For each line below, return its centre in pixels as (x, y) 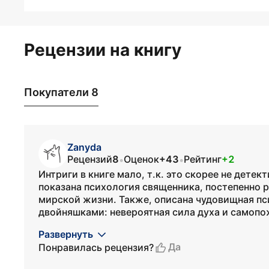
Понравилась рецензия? (96, 247)
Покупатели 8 (61, 92)
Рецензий (90, 159)
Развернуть (66, 234)
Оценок (141, 159)
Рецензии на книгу (103, 50)
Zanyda (84, 147)
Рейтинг (203, 159)
